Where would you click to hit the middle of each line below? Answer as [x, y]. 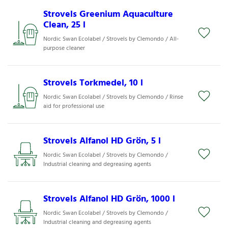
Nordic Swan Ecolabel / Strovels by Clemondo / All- [111, 39]
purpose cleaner [64, 48]
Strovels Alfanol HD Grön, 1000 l [109, 199]
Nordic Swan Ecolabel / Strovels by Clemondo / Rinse [113, 97]
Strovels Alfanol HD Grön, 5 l [102, 141]
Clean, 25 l [64, 25]
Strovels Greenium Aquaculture [108, 14]
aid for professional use [74, 106]
